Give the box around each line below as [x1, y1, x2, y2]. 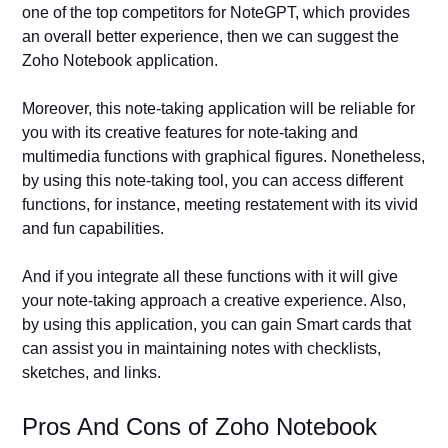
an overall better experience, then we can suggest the [22, 27, 400, 45]
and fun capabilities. [22, 219, 169, 237]
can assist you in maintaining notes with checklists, [22, 339, 382, 357]
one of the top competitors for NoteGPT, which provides [22, 3, 411, 21]
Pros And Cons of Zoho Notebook [22, 412, 385, 440]
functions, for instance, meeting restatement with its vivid [22, 195, 419, 213]
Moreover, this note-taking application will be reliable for [22, 99, 416, 117]
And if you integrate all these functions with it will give [22, 267, 399, 285]
